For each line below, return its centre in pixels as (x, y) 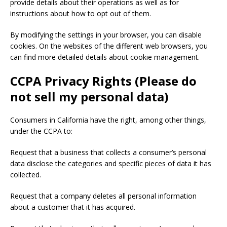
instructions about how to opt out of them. (81, 13)
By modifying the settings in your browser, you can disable (106, 35)
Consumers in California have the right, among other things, (108, 120)
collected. (26, 175)
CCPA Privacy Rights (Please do (103, 81)
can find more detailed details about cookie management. (105, 57)
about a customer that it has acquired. (73, 207)
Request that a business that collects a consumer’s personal (108, 152)
